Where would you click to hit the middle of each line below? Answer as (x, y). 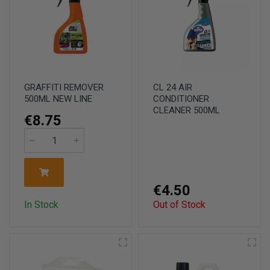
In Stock (41, 205)
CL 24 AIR (173, 87)
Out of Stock (179, 205)
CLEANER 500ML (187, 110)
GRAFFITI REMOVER (64, 87)
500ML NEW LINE (58, 99)
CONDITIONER (181, 99)
